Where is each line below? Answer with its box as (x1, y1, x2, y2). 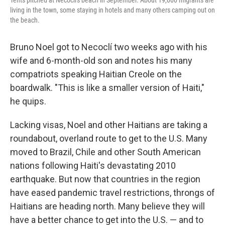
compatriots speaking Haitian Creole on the (10, 68, 182, 79)
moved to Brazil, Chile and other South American (10, 146, 201, 157)
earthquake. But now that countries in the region (10, 173, 200, 184)
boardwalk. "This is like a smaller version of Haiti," (10, 82, 204, 93)
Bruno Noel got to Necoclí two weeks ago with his (10, 41, 207, 52)
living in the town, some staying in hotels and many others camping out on (10, 6, 215, 14)
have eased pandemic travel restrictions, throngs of (10, 187, 215, 198)
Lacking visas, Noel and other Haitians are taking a (10, 119, 207, 130)
